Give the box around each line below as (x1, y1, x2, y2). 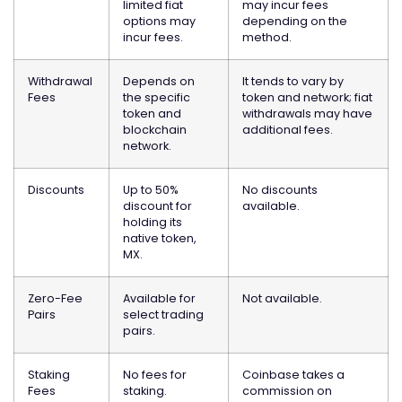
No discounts (242, 182, 318, 198)
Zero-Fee (28, 291, 83, 307)
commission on (242, 383, 332, 399)
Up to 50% (123, 182, 179, 198)
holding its (123, 214, 182, 231)
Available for (123, 291, 196, 307)
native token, (123, 231, 197, 247)
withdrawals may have (242, 106, 372, 122)
